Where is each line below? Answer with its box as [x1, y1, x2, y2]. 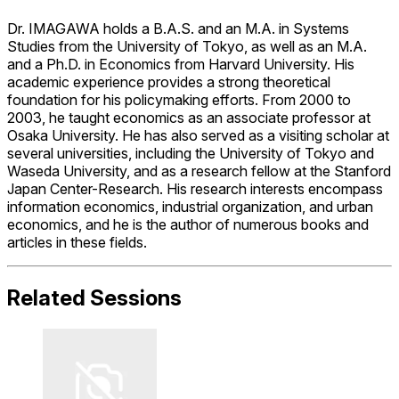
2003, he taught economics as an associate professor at [7, 108, 370, 126]
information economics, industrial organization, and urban [7, 197, 373, 216]
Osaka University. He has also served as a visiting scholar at [7, 126, 389, 144]
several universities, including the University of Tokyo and [7, 143, 374, 162]
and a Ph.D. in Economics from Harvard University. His [7, 54, 354, 73]
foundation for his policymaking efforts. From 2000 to [7, 90, 351, 109]
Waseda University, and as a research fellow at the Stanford [7, 161, 391, 180]
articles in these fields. [7, 232, 147, 251]
